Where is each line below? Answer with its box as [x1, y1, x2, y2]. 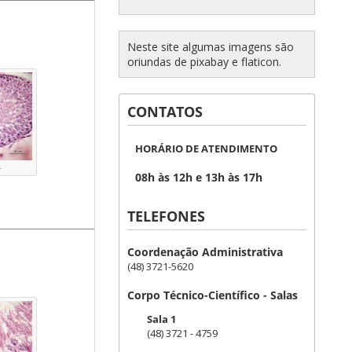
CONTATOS [127, 102, 203, 121]
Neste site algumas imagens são [127, 39, 294, 54]
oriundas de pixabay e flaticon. [127, 54, 281, 69]
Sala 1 [147, 312, 176, 326]
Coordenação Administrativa [127, 244, 283, 259]
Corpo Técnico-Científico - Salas [127, 288, 298, 302]
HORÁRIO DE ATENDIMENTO [135, 141, 277, 156]
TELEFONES [127, 207, 205, 225]
